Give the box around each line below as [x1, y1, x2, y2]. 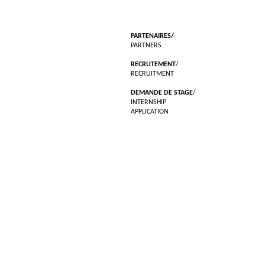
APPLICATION [131, 108, 169, 116]
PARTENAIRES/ [131, 33, 174, 40]
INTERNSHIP [131, 99, 166, 106]
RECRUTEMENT [131, 61, 176, 69]
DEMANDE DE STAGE [131, 89, 193, 97]
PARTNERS [131, 42, 161, 50]
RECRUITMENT [131, 70, 174, 78]
